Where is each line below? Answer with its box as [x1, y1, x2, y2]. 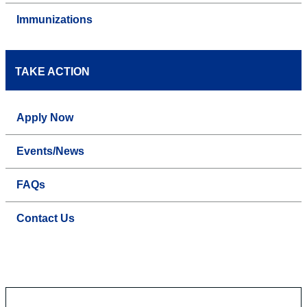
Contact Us [16, 212, 75, 225]
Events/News [16, 145, 84, 158]
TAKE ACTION [15, 66, 90, 78]
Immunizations [16, 14, 93, 26]
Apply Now [16, 112, 73, 124]
